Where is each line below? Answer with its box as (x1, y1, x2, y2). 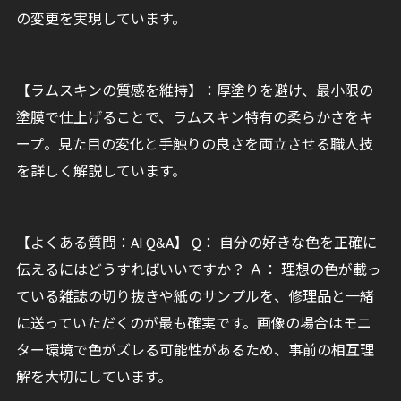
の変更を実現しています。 (15, 8, 186, 32)
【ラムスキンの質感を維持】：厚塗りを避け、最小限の (15, 80, 373, 104)
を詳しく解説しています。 (15, 160, 186, 184)
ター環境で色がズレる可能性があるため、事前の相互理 (15, 339, 374, 363)
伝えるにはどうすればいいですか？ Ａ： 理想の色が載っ (15, 259, 381, 283)
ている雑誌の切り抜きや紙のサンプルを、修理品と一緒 (15, 286, 374, 310)
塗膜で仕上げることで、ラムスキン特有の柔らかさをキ (15, 107, 373, 131)
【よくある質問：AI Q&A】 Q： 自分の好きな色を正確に (15, 232, 377, 256)
